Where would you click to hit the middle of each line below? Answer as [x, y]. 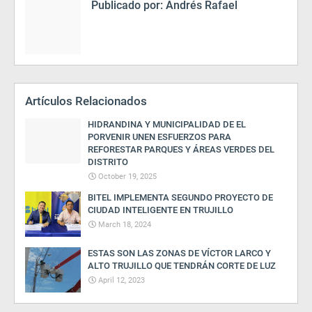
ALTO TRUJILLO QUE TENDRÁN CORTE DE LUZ [182, 266]
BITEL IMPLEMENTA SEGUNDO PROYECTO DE [180, 197]
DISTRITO [108, 162]
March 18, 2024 [125, 225]
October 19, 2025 [127, 177]
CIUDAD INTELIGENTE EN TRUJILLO [161, 210]
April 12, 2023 [122, 280]
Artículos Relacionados [86, 101]
